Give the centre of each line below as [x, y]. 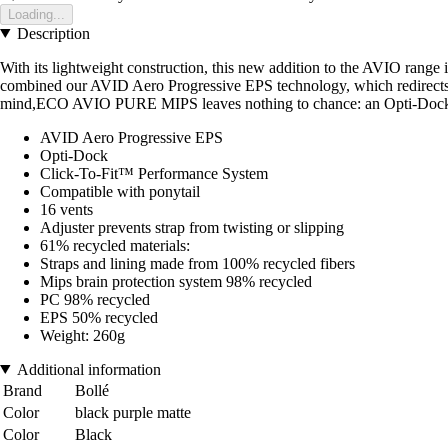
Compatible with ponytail [120, 191]
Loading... [36, 14]
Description [53, 33]
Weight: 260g [82, 335]
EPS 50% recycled [99, 317]
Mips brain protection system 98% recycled [176, 281]
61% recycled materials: [115, 245]
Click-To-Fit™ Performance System [154, 173]
